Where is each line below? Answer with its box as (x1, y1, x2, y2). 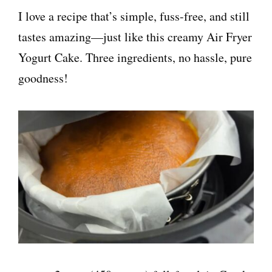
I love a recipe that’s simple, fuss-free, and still (18, 8, 250, 25)
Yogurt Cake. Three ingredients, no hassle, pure (18, 49, 252, 66)
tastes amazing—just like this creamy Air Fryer (18, 29, 252, 46)
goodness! (18, 70, 68, 87)
